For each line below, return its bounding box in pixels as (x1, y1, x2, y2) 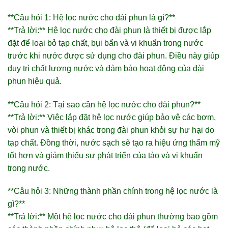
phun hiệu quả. (8, 76, 62, 85)
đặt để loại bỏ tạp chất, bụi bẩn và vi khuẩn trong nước (8, 38, 204, 47)
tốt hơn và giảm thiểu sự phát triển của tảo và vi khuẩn (8, 151, 203, 160)
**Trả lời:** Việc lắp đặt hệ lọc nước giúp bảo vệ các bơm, (8, 112, 216, 122)
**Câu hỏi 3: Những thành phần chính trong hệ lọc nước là (8, 187, 218, 196)
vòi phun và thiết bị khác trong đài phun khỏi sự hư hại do (8, 125, 214, 134)
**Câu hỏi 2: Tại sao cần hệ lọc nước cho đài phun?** (8, 100, 201, 109)
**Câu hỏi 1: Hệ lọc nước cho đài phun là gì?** (8, 13, 175, 22)
